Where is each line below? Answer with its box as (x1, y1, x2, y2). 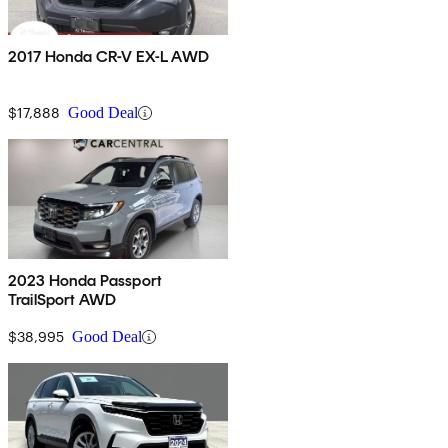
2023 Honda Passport (8, 271, 163, 291)
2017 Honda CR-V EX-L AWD (8, 47, 210, 67)
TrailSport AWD (8, 290, 117, 310)
